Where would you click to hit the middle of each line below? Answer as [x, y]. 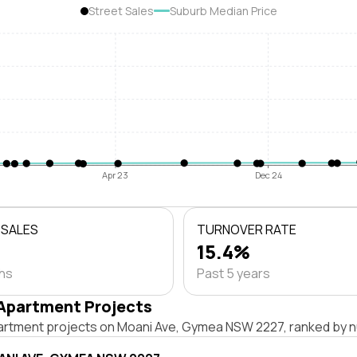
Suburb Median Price [223, 11]
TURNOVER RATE [247, 229]
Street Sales [121, 11]
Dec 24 [268, 175]
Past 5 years [233, 273]
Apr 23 [116, 175]
